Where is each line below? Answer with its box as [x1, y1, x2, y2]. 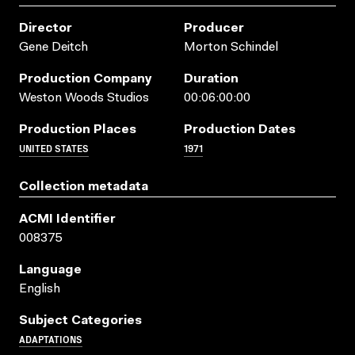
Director [19, 21, 72, 35]
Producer [184, 21, 244, 35]
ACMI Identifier [19, 212, 116, 226]
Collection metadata [19, 180, 148, 193]
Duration [184, 72, 239, 86]
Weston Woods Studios [19, 91, 149, 105]
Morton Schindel [184, 40, 278, 54]
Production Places [19, 123, 136, 136]
